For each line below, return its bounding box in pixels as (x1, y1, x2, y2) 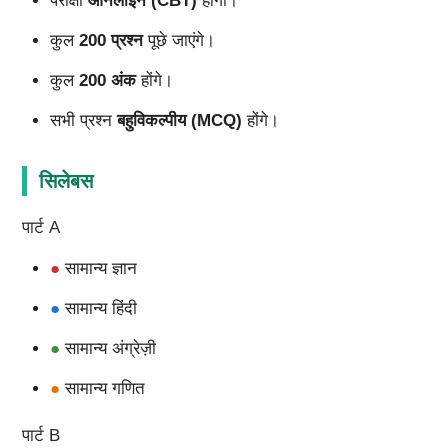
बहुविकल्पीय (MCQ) (116, 111, 242, 131)
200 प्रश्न (78, 31, 143, 51)
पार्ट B (21, 426, 60, 446)
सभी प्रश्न (49, 111, 117, 131)
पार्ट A (21, 218, 60, 238)
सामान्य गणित (59, 379, 145, 399)
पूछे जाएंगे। (142, 31, 215, 51)
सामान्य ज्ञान (59, 259, 152, 279)
